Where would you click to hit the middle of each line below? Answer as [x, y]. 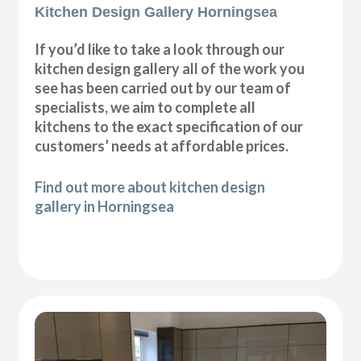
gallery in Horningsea [105, 207]
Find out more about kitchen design [150, 187]
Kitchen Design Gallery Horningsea [156, 12]
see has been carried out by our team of [163, 88]
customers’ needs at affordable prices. [162, 146]
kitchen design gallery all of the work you [170, 69]
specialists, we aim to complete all [145, 108]
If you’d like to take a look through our [160, 50]
